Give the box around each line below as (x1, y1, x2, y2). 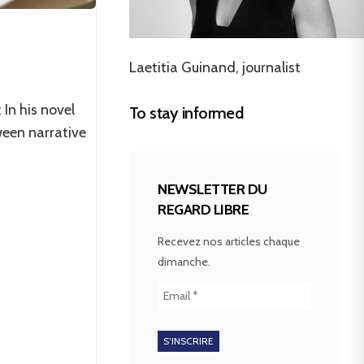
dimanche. (158, 253, 210, 269)
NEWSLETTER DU (158, 180, 268, 198)
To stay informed (129, 102, 244, 123)
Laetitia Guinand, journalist (129, 58, 301, 76)
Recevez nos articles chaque (158, 233, 300, 249)
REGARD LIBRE (158, 200, 249, 219)
